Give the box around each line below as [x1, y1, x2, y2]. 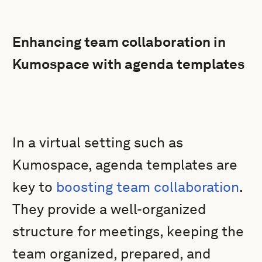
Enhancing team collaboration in [12, 33, 226, 50]
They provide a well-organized [12, 201, 206, 218]
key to [12, 178, 57, 195]
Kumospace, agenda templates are [12, 156, 238, 173]
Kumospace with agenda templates [12, 56, 245, 73]
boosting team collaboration [56, 178, 240, 195]
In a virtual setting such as [12, 134, 184, 151]
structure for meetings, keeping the [12, 223, 244, 240]
